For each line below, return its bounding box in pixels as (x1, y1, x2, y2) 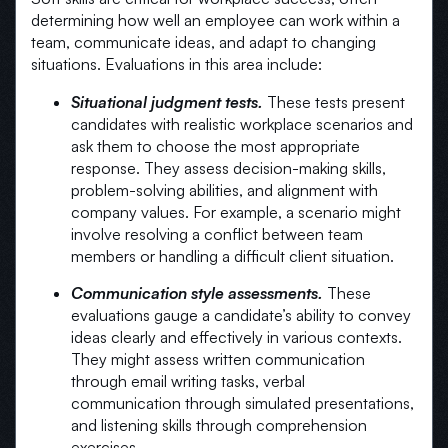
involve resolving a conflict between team (71, 224, 363, 245)
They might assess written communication (71, 349, 365, 370)
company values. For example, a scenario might (71, 202, 401, 223)
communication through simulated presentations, (71, 393, 414, 414)
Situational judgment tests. (71, 92, 263, 113)
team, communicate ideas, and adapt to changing (31, 32, 376, 53)
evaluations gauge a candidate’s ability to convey (71, 305, 411, 326)
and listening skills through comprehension (71, 415, 367, 436)
